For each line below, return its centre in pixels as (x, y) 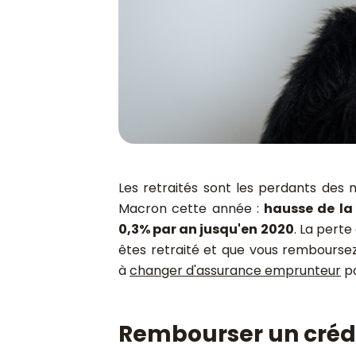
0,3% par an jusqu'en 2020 (206, 229)
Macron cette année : (192, 208)
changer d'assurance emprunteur (235, 270)
